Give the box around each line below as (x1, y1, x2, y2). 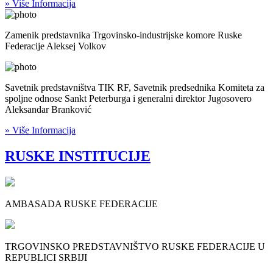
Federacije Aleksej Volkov (5, 41, 106, 52)
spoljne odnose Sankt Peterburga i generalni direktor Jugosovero (5, 93, 252, 104)
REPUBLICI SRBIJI (5, 252, 87, 263)
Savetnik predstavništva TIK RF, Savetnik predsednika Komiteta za (5, 82, 264, 93)
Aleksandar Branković (5, 104, 91, 115)
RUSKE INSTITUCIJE (5, 148, 151, 165)
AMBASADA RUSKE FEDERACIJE (5, 199, 158, 210)
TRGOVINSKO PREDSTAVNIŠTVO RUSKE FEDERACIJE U (5, 241, 265, 252)
